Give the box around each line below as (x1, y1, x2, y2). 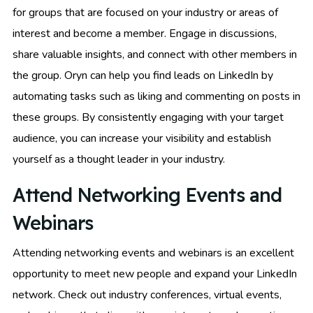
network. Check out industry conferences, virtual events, (13, 286, 282, 303)
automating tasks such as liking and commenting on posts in (13, 88, 300, 104)
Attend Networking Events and (13, 182, 282, 207)
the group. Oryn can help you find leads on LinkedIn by (13, 67, 273, 83)
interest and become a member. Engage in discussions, (13, 25, 277, 41)
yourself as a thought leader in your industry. (13, 151, 225, 167)
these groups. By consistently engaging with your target (13, 109, 284, 125)
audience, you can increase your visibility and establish (13, 130, 271, 146)
